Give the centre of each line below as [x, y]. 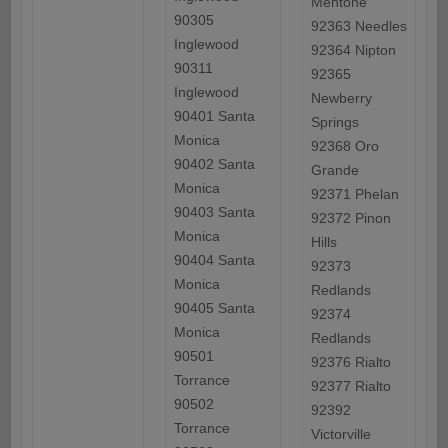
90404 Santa [214, 260]
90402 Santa [214, 164]
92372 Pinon [350, 218]
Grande [334, 170]
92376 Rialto [350, 362]
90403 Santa [214, 212]
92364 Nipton [353, 50]
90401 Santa [214, 116]
